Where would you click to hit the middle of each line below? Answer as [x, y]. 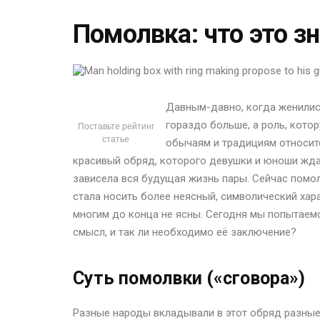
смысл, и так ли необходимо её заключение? [185, 232]
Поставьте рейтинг [116, 127]
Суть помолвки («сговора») [189, 279]
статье [116, 140]
